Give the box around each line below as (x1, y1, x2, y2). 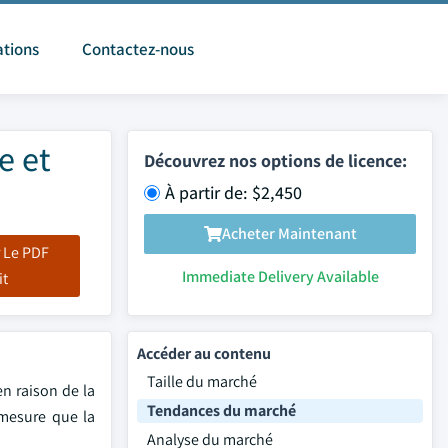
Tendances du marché (147, 400, 296, 421)
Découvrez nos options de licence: (144, 148, 407, 172)
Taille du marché (147, 371, 257, 392)
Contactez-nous (82, 38, 194, 60)
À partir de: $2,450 (165, 180, 302, 204)
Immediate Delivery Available (181, 265, 379, 287)
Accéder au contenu (137, 343, 271, 364)
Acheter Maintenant (221, 223, 357, 244)
